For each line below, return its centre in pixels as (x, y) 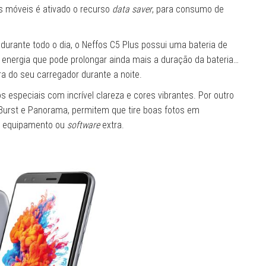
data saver (132, 9)
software (83, 125)
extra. (112, 125)
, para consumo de (188, 9)
